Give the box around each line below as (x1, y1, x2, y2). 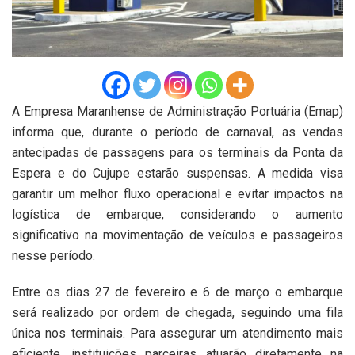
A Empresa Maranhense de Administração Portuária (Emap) (12, 104, 343, 120)
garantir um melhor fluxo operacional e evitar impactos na (12, 186, 343, 202)
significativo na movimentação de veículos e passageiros (12, 227, 343, 243)
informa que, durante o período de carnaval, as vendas (12, 124, 343, 140)
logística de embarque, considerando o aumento (12, 207, 343, 223)
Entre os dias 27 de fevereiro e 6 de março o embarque (12, 284, 343, 300)
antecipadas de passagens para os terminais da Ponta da (12, 145, 343, 161)
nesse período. (12, 248, 95, 264)
